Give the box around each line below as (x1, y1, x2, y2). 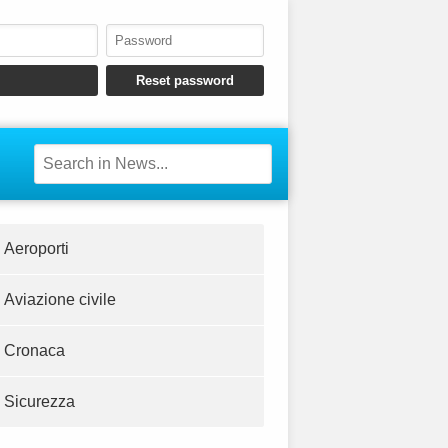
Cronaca (4, 342, 65, 360)
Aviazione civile (4, 291, 116, 309)
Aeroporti (4, 240, 69, 258)
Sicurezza (4, 393, 75, 411)
